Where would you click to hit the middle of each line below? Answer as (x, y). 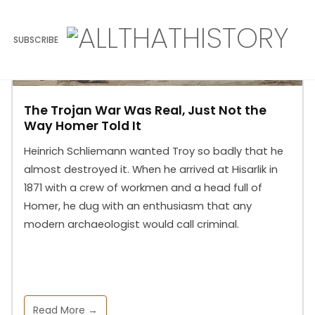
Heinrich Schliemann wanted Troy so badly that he (153, 152)
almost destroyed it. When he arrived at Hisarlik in (150, 170)
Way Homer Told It (82, 126)
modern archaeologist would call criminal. (131, 225)
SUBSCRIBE (36, 40)
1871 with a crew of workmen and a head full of (143, 188)
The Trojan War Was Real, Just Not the (145, 111)
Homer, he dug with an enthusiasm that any (137, 206)
